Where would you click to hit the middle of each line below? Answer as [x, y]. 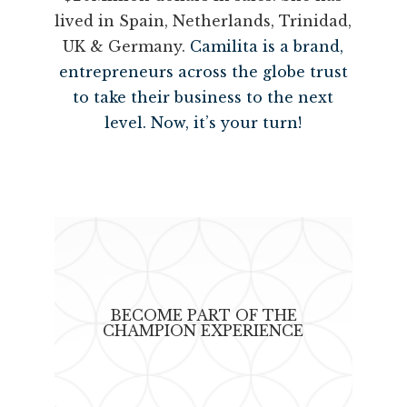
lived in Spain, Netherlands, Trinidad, [203, 20]
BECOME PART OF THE [203, 315]
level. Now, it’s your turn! [203, 122]
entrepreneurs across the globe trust [203, 71]
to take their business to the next [203, 97]
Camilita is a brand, [267, 46]
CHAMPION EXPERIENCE [203, 330]
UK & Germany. [127, 46]
